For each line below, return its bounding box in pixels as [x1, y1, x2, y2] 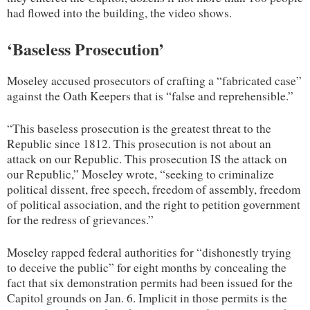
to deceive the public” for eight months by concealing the [7, 259, 286, 275]
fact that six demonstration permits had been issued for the [7, 274, 293, 291]
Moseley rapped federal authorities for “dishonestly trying [7, 244, 291, 260]
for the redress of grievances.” [7, 211, 154, 228]
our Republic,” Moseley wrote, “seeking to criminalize [7, 165, 274, 182]
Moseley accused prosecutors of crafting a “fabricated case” [7, 72, 302, 89]
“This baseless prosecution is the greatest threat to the [7, 120, 271, 136]
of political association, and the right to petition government [7, 196, 300, 212]
